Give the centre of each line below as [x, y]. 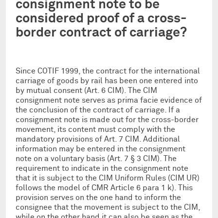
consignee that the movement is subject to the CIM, [108, 207]
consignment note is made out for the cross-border [107, 119]
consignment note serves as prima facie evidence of [109, 100]
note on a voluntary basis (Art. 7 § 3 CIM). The [96, 158]
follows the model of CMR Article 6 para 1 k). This [104, 188]
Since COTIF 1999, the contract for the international [108, 71]
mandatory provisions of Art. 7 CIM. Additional [98, 139]
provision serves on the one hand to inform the [98, 197]
